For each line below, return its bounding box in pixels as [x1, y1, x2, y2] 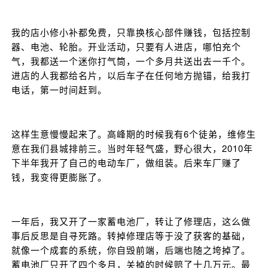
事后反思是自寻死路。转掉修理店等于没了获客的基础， [11, 229, 251, 242]
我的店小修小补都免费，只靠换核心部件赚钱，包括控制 [11, 26, 251, 39]
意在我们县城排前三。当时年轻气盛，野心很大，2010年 [11, 142, 253, 155]
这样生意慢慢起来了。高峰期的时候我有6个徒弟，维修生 [11, 127, 256, 141]
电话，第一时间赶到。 [11, 83, 107, 96]
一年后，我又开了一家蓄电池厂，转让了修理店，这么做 [11, 215, 251, 228]
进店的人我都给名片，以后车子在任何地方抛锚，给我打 [11, 69, 251, 82]
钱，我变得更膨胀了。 [11, 170, 107, 184]
